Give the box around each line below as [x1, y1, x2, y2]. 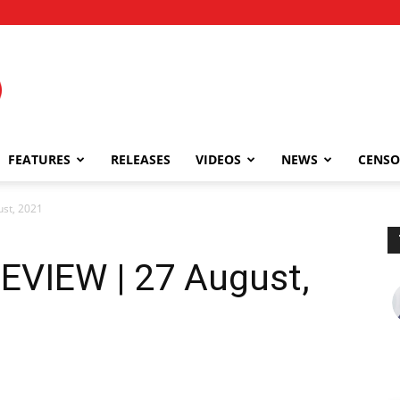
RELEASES [111, 151, 171, 168]
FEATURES [8, 151, 71, 168]
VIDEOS [196, 151, 241, 168]
